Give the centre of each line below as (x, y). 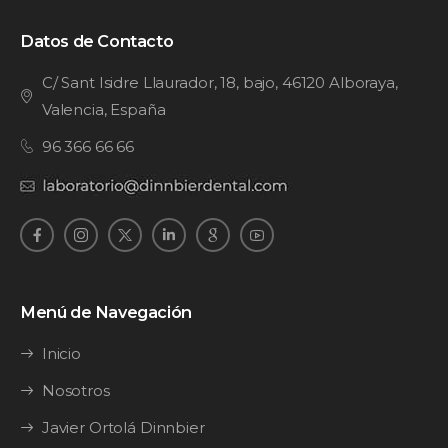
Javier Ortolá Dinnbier (123, 427)
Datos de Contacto (97, 40)
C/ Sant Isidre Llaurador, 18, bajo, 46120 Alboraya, (219, 82)
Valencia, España (103, 109)
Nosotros (75, 390)
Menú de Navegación (106, 311)
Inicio (61, 353)
